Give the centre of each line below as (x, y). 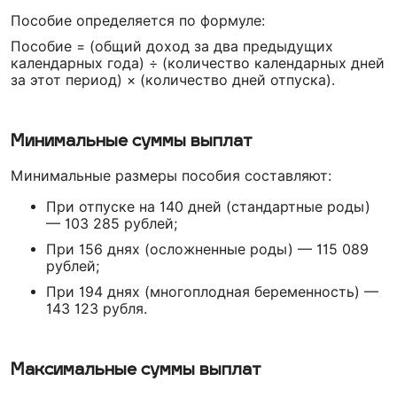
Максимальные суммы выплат (136, 370)
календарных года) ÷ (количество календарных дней (198, 63)
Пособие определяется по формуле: (138, 20)
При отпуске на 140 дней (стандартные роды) (208, 206)
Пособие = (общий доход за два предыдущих (172, 46)
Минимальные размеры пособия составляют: (171, 175)
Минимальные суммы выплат (132, 142)
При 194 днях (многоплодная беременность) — (212, 292)
